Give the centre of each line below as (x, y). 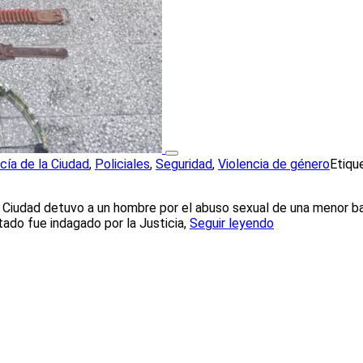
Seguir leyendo (232, 223)
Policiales (122, 164)
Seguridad (184, 164)
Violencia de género (274, 164)
